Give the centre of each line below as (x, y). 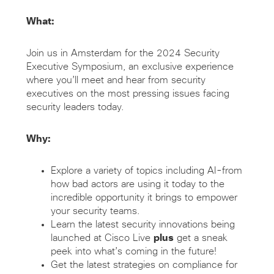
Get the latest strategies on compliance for (144, 265)
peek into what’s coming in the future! (133, 251)
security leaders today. (75, 107)
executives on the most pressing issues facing (128, 93)
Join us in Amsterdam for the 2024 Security (123, 53)
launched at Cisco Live (102, 238)
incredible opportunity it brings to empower (144, 197)
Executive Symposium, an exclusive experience (130, 66)
